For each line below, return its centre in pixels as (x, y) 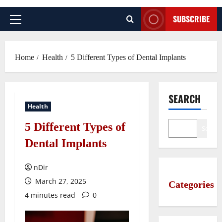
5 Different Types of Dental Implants (128, 57)
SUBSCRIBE (191, 19)
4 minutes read (50, 195)
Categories (191, 184)
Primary (29, 24)
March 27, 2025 (60, 181)
